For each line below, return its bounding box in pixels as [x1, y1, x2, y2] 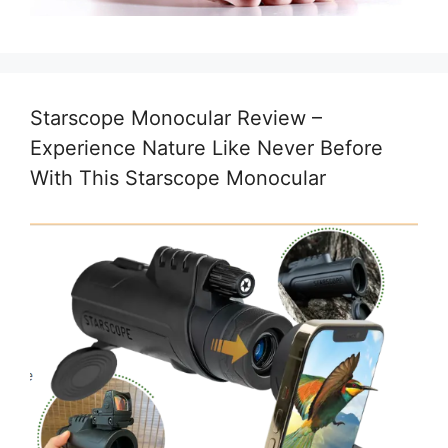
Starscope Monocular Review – [30, 105, 322, 130]
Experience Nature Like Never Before [30, 135, 383, 160]
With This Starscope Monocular [30, 165, 326, 190]
